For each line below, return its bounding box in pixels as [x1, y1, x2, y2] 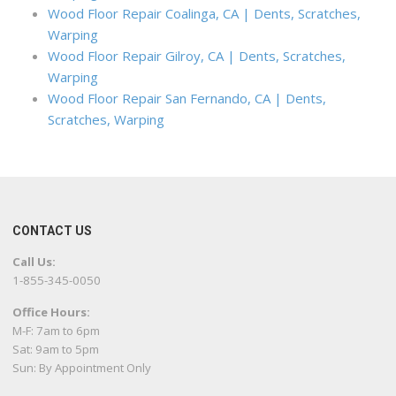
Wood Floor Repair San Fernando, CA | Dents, [48, 89, 327, 108]
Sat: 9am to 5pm [12, 341, 100, 358]
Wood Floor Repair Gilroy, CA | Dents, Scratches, [48, 47, 346, 65]
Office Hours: [12, 304, 91, 321]
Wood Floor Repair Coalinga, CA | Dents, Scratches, [48, 4, 362, 23]
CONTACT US [12, 224, 93, 239]
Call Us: [12, 254, 57, 270]
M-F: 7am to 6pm [12, 323, 101, 339]
